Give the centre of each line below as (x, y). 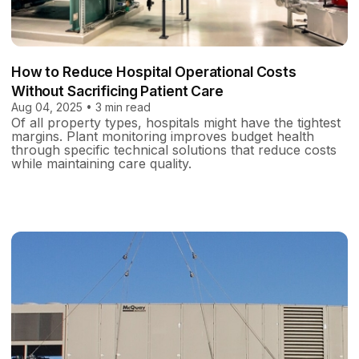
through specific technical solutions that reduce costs (174, 149)
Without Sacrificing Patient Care (117, 91)
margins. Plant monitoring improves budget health (163, 136)
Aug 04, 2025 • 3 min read (81, 107)
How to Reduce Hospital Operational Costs (154, 71)
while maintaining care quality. (101, 163)
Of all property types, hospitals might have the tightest (176, 122)
